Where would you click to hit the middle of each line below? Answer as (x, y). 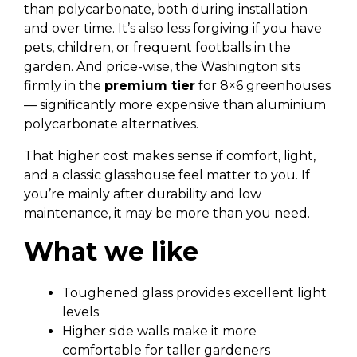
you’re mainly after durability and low (143, 194)
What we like (111, 251)
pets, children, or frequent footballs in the (157, 47)
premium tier (150, 86)
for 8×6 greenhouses (263, 86)
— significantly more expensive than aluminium (175, 105)
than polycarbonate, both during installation (166, 9)
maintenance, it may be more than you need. (167, 213)
